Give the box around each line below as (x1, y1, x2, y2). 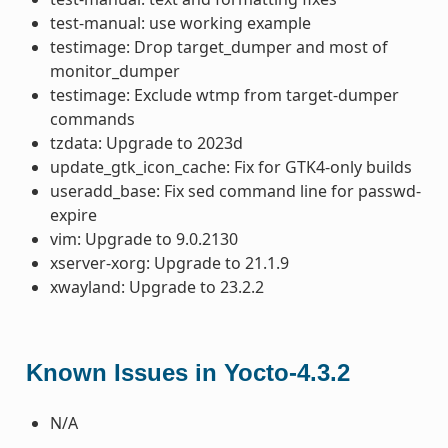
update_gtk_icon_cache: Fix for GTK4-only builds (49, 155, 412, 178)
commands (49, 107, 135, 130)
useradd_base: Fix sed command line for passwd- (49, 179, 421, 202)
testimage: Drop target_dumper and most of (49, 35, 388, 58)
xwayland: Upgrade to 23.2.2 (49, 275, 264, 298)
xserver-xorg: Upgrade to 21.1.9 (49, 251, 289, 274)
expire (49, 203, 97, 226)
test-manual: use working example (49, 11, 311, 34)
